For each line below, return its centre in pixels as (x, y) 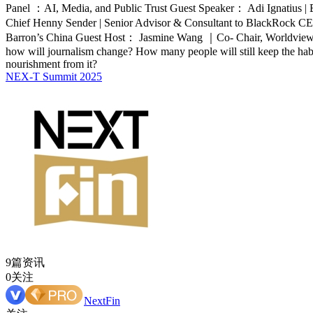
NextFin (102, 301)
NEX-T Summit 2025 (54, 77)
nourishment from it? (51, 64)
